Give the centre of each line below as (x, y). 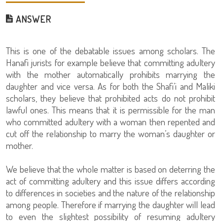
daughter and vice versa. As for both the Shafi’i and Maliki (110, 86)
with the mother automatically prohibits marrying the (110, 74)
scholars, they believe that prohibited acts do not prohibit (110, 98)
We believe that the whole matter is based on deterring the (110, 169)
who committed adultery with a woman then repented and (110, 122)
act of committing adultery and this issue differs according (110, 181)
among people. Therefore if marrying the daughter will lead (110, 204)
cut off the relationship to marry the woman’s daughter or (110, 133)
